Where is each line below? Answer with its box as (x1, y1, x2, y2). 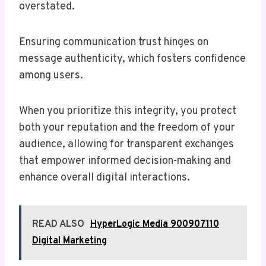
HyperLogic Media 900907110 (90, 218, 219, 231)
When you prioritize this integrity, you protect (19, 104, 236, 119)
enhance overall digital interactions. (19, 171, 190, 185)
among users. (19, 69, 83, 83)
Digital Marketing (32, 235, 107, 248)
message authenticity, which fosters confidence (19, 52, 246, 66)
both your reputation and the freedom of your (19, 121, 235, 135)
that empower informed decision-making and (19, 154, 231, 169)
